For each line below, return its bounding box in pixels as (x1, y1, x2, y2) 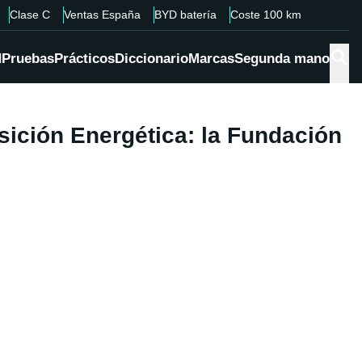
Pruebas (2, 51, 54, 67)
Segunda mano (234, 51, 330, 67)
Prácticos (54, 51, 115, 67)
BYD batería (154, 8, 217, 21)
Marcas (188, 51, 234, 67)
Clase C (9, 8, 50, 21)
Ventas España (63, 8, 141, 21)
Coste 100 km (229, 8, 301, 21)
